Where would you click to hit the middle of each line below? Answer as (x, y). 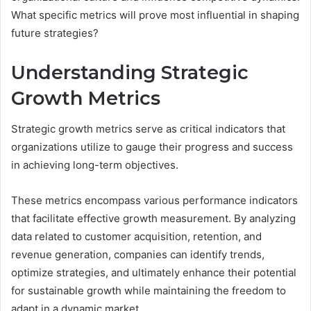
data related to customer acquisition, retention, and (136, 237)
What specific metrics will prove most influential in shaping (155, 15)
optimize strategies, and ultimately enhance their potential (154, 273)
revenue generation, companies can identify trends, (138, 255)
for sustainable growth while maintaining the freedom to (149, 291)
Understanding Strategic (130, 72)
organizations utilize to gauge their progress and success (152, 147)
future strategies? (55, 33)
